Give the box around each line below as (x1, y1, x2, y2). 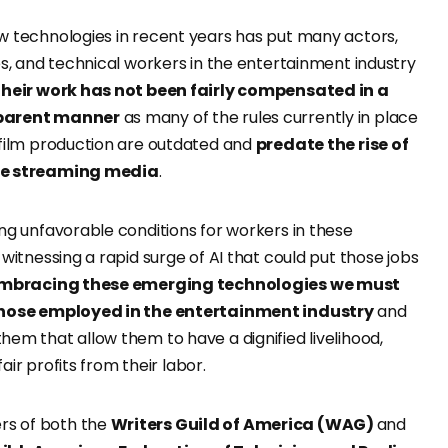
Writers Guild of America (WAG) (110, 413, 377, 437)
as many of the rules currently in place (119, 106, 418, 130)
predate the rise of (255, 133, 409, 157)
